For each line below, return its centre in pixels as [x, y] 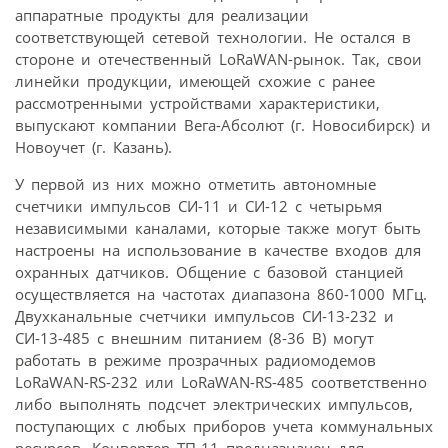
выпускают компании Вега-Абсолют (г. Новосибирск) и [223, 124]
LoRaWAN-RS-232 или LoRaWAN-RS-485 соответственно [221, 381]
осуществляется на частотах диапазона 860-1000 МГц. [221, 293]
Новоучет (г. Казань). [93, 146]
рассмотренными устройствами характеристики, [197, 102]
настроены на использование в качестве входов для [218, 249]
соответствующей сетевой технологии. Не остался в [213, 36]
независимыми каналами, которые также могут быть [218, 227]
